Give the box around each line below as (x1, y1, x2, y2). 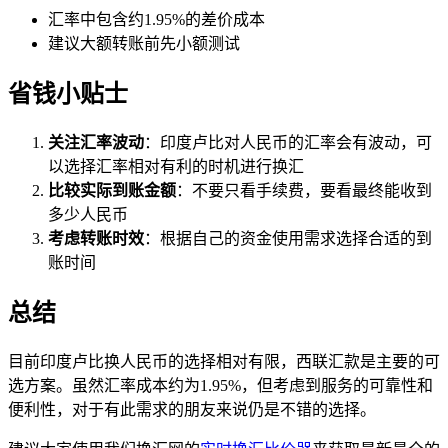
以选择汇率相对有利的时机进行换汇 (48, 157, 304, 175)
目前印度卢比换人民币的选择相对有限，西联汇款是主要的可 (8, 352, 440, 370)
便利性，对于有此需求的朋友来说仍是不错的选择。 (8, 400, 376, 418)
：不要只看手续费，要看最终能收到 (176, 181, 432, 199)
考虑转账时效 (48, 229, 144, 247)
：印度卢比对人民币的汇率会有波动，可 (144, 133, 432, 151)
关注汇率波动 (48, 133, 144, 151)
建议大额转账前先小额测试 (48, 35, 240, 53)
